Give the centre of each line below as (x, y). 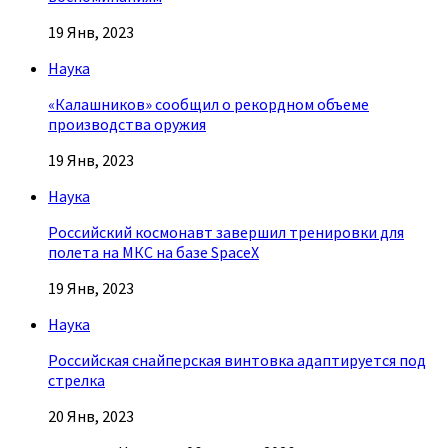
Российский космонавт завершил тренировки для (226, 232)
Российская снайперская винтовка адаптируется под (237, 360)
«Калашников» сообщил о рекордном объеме (208, 104)
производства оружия (127, 124)
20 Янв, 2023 (91, 416)
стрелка (76, 380)
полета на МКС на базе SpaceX (153, 252)
